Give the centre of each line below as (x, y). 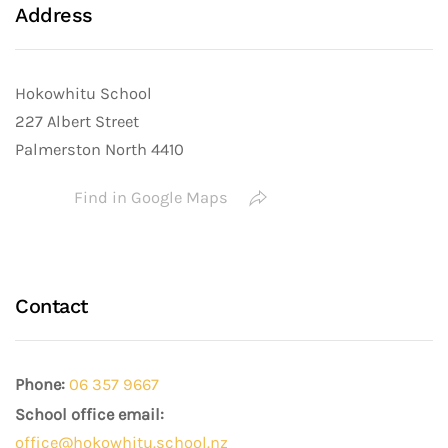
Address (54, 15)
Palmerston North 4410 (99, 149)
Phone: (40, 384)
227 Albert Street (77, 121)
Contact (51, 306)
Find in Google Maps (151, 197)
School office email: (89, 414)
